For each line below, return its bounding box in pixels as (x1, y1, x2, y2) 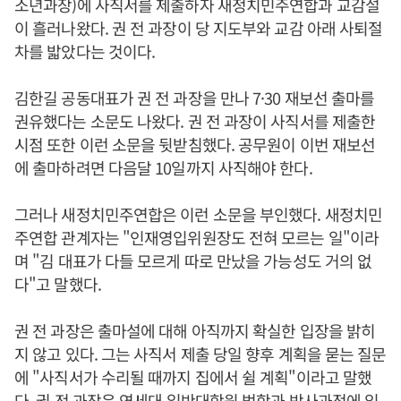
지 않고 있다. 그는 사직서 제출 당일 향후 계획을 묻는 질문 (14, 342, 387, 365)
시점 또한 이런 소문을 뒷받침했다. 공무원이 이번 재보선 (14, 132, 376, 156)
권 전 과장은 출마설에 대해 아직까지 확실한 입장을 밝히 (14, 319, 376, 342)
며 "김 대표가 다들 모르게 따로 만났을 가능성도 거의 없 (14, 249, 372, 272)
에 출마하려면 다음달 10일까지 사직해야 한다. (14, 156, 312, 179)
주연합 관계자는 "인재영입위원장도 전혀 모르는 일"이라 (14, 226, 379, 249)
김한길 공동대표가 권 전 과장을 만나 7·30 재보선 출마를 (14, 86, 375, 109)
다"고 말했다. (14, 272, 101, 295)
